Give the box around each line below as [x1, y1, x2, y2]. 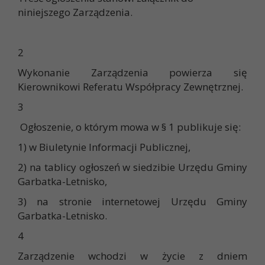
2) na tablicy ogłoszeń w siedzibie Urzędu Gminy [18, 160, 247, 174]
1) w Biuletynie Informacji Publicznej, [18, 140, 190, 154]
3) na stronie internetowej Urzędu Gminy [18, 195, 247, 209]
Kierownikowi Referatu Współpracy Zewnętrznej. [18, 80, 243, 94]
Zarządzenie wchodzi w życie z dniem [18, 249, 247, 263]
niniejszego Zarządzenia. [18, 5, 132, 20]
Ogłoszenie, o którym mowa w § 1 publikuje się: [18, 120, 241, 134]
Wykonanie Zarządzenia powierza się [18, 66, 247, 80]
